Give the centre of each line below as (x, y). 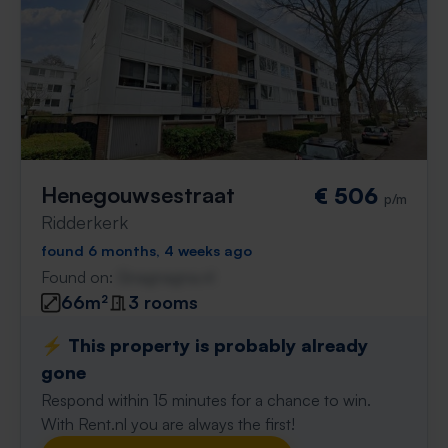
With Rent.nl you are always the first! (168, 424)
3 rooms (163, 302)
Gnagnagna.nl (165, 277)
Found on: (79, 277)
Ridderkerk (84, 222)
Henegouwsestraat (138, 194)
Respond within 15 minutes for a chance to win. (206, 400)
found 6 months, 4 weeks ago (146, 250)
